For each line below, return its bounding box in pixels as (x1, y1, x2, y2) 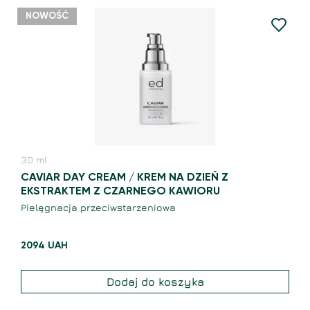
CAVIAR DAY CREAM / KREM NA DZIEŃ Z (21, 172, 228, 184)
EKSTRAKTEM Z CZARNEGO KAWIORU (21, 186, 220, 198)
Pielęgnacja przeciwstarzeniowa (21, 201, 176, 214)
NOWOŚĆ (26, 12, 69, 21)
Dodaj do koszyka (106, 275, 204, 289)
